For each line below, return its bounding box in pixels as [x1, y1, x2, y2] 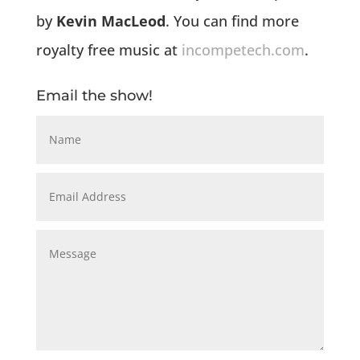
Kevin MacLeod [55, 10, 166, 31]
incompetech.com [181, 39, 305, 59]
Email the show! [35, 86, 153, 104]
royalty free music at [35, 39, 182, 59]
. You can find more [165, 10, 299, 31]
